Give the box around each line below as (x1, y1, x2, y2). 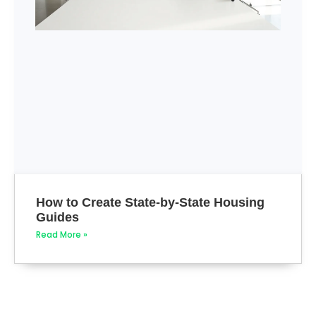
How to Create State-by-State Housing (36, 195, 265, 209)
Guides (36, 209, 79, 224)
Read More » (36, 228, 87, 241)
